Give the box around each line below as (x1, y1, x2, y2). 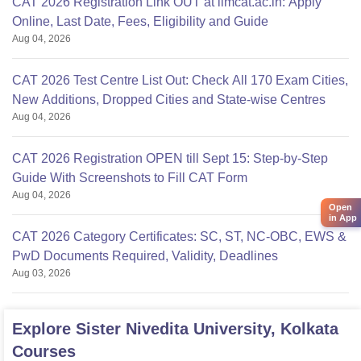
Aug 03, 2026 (12, 268, 71, 280)
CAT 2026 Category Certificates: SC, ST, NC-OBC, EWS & (12, 230, 346, 244)
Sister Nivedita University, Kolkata (76, 320, 338, 338)
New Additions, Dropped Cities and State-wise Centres (12, 93, 326, 107)
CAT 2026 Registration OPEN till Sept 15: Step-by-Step (12, 151, 328, 166)
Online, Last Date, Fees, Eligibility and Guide (12, 15, 268, 29)
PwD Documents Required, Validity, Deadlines (12, 249, 278, 263)
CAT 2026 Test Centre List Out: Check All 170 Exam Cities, (12, 73, 348, 88)
